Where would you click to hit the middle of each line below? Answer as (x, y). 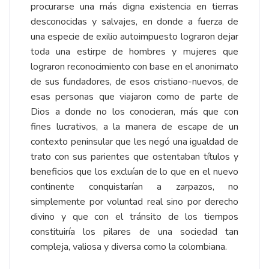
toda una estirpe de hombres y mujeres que (134, 52)
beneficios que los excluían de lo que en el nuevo (134, 172)
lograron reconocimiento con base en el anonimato (134, 67)
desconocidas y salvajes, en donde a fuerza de (134, 22)
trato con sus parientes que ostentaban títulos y (134, 157)
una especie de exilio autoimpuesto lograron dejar (134, 37)
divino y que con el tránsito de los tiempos (134, 217)
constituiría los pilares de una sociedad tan (134, 232)
